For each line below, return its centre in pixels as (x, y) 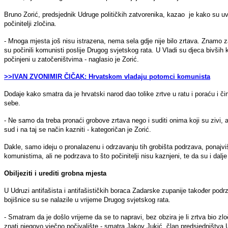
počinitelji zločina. (30, 23)
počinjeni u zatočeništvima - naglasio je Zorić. (72, 59)
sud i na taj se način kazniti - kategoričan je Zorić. (78, 129)
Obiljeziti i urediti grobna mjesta (55, 173)
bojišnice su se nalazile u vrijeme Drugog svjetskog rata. (87, 199)
